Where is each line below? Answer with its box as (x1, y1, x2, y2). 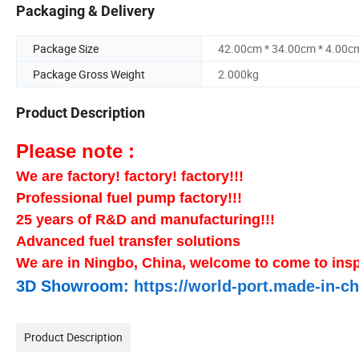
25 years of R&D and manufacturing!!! (16, 212, 275, 228)
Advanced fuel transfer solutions (16, 233, 240, 250)
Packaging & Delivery (16, 2, 155, 20)
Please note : (16, 140, 135, 163)
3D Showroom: (16, 277, 134, 296)
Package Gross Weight (33, 67, 145, 83)
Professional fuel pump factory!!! (16, 190, 242, 207)
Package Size (33, 41, 99, 57)
